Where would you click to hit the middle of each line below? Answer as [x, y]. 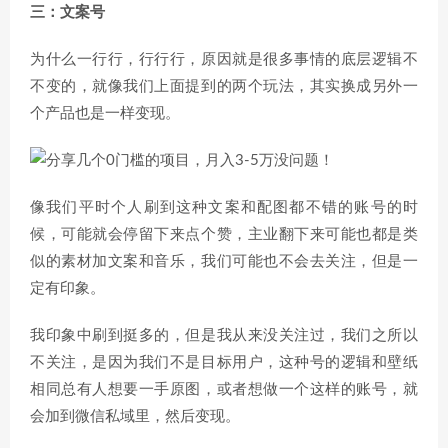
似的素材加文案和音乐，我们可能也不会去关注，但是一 [224, 261]
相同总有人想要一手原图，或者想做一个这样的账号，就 [224, 389]
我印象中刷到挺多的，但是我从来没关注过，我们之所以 [224, 335]
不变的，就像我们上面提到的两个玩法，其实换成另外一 [224, 86]
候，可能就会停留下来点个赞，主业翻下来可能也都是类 [224, 234]
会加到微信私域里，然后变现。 [135, 416]
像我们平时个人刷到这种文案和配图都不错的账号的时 [224, 207]
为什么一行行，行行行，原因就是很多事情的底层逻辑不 [224, 59]
